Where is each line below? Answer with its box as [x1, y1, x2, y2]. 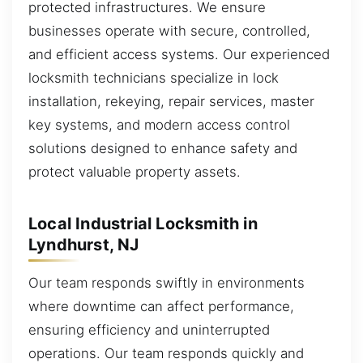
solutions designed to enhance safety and [28, 140, 297, 157]
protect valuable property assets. [28, 164, 241, 181]
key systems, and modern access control [28, 117, 290, 134]
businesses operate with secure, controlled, [28, 23, 310, 40]
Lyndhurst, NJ [28, 234, 139, 254]
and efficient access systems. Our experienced [28, 46, 330, 63]
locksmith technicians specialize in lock [28, 70, 279, 87]
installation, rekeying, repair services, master [28, 93, 314, 110]
